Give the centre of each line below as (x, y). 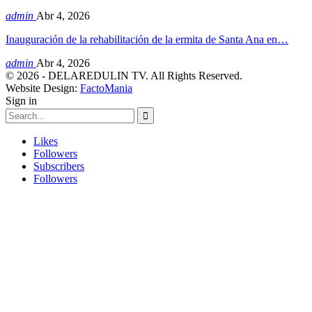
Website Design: (43, 88)
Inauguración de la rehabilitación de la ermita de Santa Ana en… (147, 39)
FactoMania (106, 88)
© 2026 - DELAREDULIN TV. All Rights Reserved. (124, 75)
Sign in (21, 100)
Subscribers (59, 166)
